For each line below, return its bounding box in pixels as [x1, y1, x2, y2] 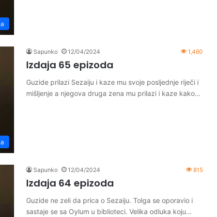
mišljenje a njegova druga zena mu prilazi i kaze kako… [26, 89, 201, 97]
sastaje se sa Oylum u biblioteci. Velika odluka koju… [26, 207, 192, 216]
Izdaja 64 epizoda [26, 176, 114, 190]
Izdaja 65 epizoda [26, 58, 113, 72]
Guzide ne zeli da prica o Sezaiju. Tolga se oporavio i [26, 196, 193, 204]
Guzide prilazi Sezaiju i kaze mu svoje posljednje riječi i [26, 78, 199, 86]
